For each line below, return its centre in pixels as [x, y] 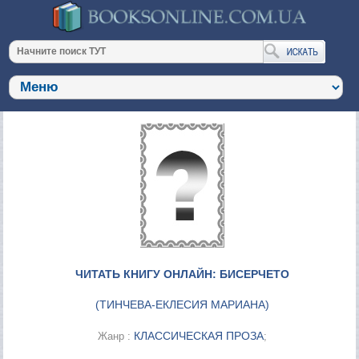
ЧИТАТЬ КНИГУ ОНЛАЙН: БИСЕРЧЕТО [182, 274]
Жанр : [115, 336]
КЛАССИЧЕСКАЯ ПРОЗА [198, 335]
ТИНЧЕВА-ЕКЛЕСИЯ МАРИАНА [182, 304]
